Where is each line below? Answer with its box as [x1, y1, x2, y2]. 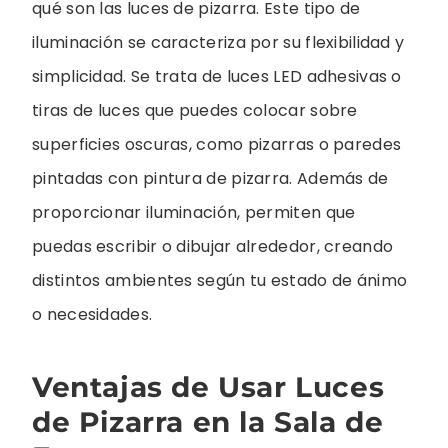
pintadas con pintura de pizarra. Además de [32, 167, 389, 191]
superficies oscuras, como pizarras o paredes [32, 133, 402, 157]
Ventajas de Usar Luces [32, 370, 385, 405]
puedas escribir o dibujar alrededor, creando [32, 235, 394, 259]
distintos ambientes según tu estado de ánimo [32, 269, 408, 293]
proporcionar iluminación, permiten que [32, 201, 356, 225]
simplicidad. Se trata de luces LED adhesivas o [32, 65, 402, 89]
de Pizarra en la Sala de [32, 405, 384, 440]
